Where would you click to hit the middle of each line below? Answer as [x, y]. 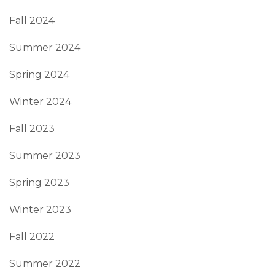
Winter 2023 [40, 209]
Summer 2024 [45, 47]
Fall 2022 [32, 236]
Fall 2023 [32, 128]
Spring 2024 [39, 74]
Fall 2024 [32, 20]
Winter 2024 [40, 101]
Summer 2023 [45, 155]
